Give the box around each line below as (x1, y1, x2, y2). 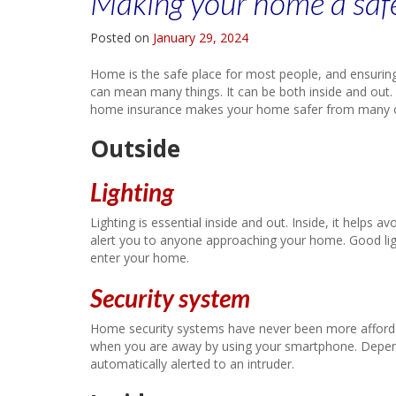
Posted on (90, 29, 153, 46)
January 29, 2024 (153, 29, 248, 46)
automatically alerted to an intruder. (90, 355, 294, 372)
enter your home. (90, 249, 193, 266)
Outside (90, 133, 180, 164)
